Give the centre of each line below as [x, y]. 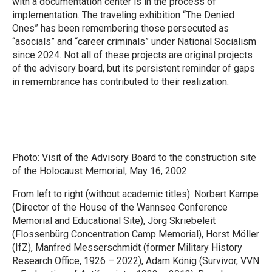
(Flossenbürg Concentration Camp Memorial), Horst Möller [136, 234]
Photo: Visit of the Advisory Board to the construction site [134, 157]
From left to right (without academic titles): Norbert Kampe [135, 194]
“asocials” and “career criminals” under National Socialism [134, 41]
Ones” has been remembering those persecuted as [121, 28]
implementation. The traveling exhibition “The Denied [123, 15]
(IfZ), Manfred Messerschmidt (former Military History [127, 247]
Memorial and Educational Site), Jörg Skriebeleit [114, 220]
